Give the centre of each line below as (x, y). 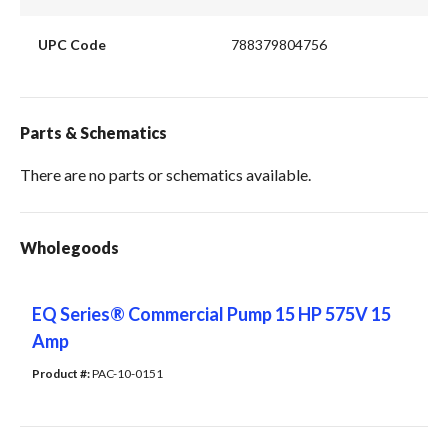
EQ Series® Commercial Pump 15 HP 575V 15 (211, 314)
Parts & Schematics (93, 133)
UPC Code (71, 44)
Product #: (62, 374)
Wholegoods (69, 248)
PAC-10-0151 (127, 374)
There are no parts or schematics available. (165, 175)
